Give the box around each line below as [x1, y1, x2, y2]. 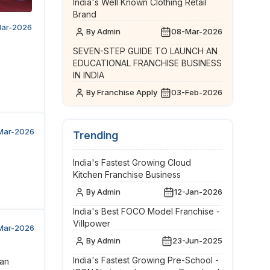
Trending [72, 129, 118, 142]
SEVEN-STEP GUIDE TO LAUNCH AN [72, 46, 218, 56]
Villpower [72, 218, 110, 228]
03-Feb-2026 [171, 87, 222, 97]
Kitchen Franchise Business [72, 169, 181, 180]
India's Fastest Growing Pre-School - [72, 255, 219, 265]
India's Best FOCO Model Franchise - [72, 206, 220, 216]
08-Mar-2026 [171, 27, 222, 36]
